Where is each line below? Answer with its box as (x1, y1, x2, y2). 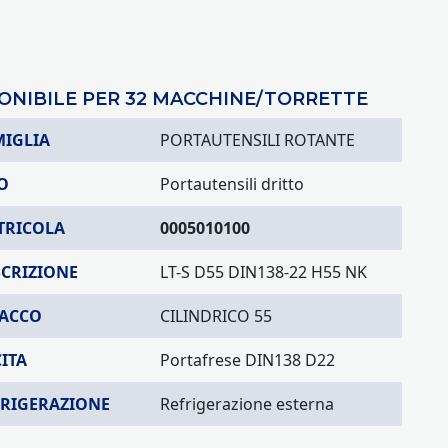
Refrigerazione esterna (160, 393, 334, 415)
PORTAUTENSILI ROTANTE (160, 129, 355, 151)
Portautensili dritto (160, 173, 304, 195)
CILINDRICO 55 (160, 305, 272, 327)
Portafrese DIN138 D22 (160, 349, 335, 371)
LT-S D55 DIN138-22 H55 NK (160, 261, 367, 283)
